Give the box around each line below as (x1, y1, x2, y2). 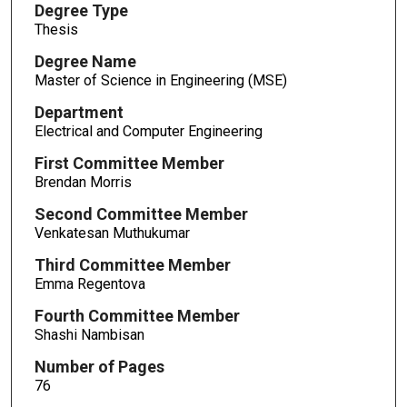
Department (34, 103, 124, 123)
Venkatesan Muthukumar (34, 223, 190, 242)
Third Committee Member (34, 254, 231, 274)
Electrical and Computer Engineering (34, 123, 263, 141)
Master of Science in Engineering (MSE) (34, 72, 287, 90)
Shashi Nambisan (34, 325, 144, 343)
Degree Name (34, 52, 136, 72)
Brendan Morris (34, 174, 132, 192)
